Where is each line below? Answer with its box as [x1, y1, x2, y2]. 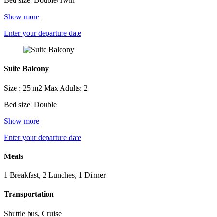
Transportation [4, 190, 54, 199]
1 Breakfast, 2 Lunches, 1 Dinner [4, 171, 106, 180]
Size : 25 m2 [4, 83, 44, 92]
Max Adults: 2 [44, 83, 88, 92]
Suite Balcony [4, 64, 49, 73]
